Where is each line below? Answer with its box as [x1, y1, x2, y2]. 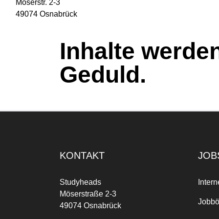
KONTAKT [60, 150, 105, 161]
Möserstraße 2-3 [60, 190, 116, 198]
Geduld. [60, 62, 146, 88]
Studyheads [60, 178, 101, 186]
